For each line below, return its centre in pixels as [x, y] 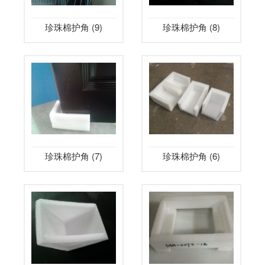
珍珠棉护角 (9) [74, 27]
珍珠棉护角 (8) [191, 27]
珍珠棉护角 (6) [191, 156]
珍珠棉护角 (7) [74, 156]
